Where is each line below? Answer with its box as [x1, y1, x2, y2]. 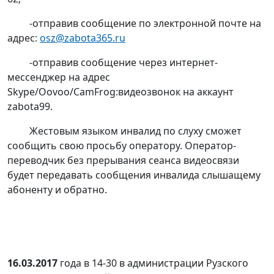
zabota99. [7, 100, 53, 114]
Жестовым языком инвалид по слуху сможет [7, 124, 242, 138]
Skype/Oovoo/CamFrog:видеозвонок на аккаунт [7, 85, 234, 99]
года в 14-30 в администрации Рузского [57, 256, 248, 270]
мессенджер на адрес [7, 70, 110, 84]
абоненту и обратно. [7, 183, 107, 197]
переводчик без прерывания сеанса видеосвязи [7, 154, 239, 168]
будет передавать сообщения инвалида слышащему [7, 168, 261, 182]
